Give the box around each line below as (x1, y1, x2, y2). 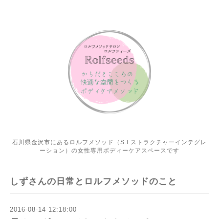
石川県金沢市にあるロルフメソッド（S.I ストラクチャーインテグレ (12, 139, 207, 146)
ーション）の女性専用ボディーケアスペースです (40, 147, 179, 154)
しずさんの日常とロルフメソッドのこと (10, 176, 177, 186)
